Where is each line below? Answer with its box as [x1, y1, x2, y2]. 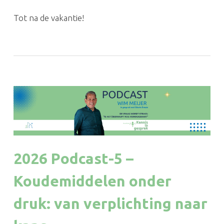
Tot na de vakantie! [13, 13, 84, 23]
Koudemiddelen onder [13, 172, 171, 189]
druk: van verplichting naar [13, 194, 207, 212]
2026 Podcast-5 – [13, 149, 133, 167]
